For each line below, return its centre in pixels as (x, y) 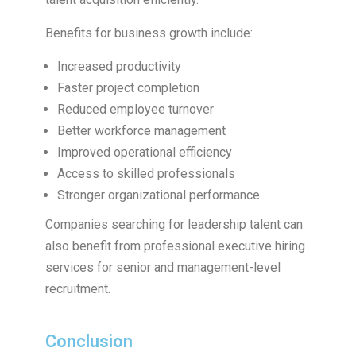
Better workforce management (141, 131)
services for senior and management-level (163, 268)
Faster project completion (128, 88)
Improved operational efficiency (144, 153)
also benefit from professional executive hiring (175, 246)
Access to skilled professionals (146, 174)
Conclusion (89, 342)
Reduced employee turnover (135, 110)
